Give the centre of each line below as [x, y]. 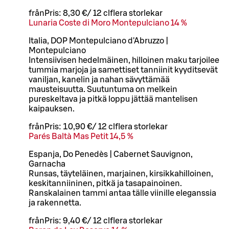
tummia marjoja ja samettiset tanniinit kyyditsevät [123, 70]
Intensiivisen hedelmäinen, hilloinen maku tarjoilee [124, 60]
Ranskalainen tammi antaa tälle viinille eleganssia [122, 193]
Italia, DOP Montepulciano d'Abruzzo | [98, 41]
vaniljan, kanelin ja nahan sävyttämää [99, 79]
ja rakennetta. [55, 203]
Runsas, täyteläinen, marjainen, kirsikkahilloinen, [121, 174]
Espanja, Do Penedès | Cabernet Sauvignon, [111, 154]
